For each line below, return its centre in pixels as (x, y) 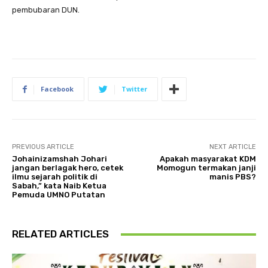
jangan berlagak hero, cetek (68, 168)
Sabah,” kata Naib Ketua (59, 186)
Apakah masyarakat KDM (208, 159)
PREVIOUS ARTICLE (43, 147)
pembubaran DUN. (46, 10)
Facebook (57, 89)
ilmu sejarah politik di (55, 177)
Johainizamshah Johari (60, 159)
